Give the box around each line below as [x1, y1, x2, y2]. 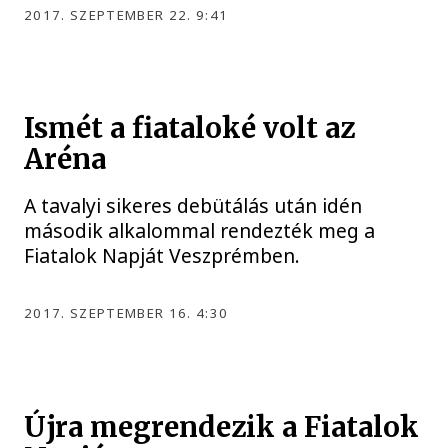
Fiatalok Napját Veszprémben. [24, 242, 301, 270]
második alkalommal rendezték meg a [24, 217, 376, 245]
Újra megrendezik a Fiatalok [24, 409, 420, 445]
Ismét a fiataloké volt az [24, 111, 356, 147]
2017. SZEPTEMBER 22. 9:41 [24, 5, 229, 24]
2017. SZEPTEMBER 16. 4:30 [24, 304, 229, 323]
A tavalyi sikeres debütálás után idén [24, 192, 363, 220]
